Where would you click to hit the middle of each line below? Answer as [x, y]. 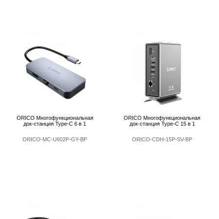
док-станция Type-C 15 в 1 [162, 123]
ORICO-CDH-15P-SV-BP [162, 139]
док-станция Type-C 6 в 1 [55, 123]
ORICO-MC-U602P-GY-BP [55, 139]
